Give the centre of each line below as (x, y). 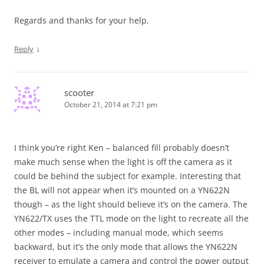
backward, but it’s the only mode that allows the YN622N (126, 247)
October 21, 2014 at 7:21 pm (111, 105)
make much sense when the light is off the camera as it (123, 162)
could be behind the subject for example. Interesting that (128, 176)
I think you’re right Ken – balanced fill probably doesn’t (122, 148)
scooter (79, 93)
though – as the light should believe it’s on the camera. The (131, 204)
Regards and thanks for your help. (82, 20)
